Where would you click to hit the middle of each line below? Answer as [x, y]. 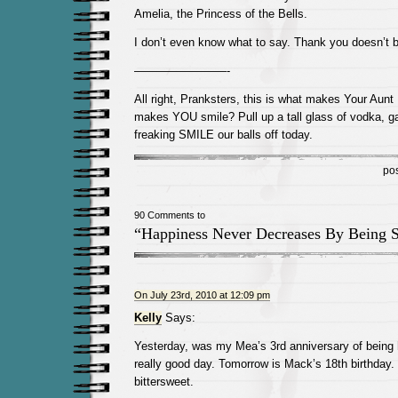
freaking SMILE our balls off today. [223, 135]
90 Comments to [169, 215]
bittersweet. [163, 382]
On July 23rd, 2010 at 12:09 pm [202, 295]
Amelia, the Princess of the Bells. [220, 14]
